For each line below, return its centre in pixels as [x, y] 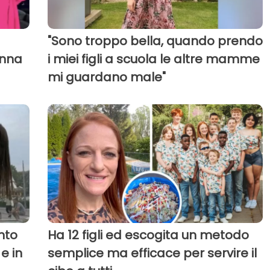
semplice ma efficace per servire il [152, 253]
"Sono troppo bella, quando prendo [155, 41]
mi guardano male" [106, 77]
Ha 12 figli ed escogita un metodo [148, 235]
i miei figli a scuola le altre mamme [153, 59]
